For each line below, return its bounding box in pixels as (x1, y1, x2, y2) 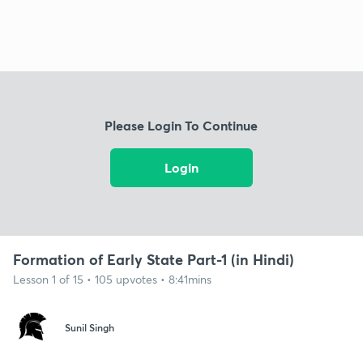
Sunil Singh (65, 321, 114, 335)
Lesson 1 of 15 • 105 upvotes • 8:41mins (13, 271, 211, 287)
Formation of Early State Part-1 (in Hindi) (13, 249, 294, 269)
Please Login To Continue (105, 117, 258, 135)
